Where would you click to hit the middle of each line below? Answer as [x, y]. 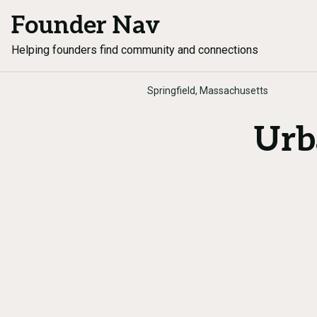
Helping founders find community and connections [135, 50]
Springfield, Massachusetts [208, 91]
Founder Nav [86, 26]
